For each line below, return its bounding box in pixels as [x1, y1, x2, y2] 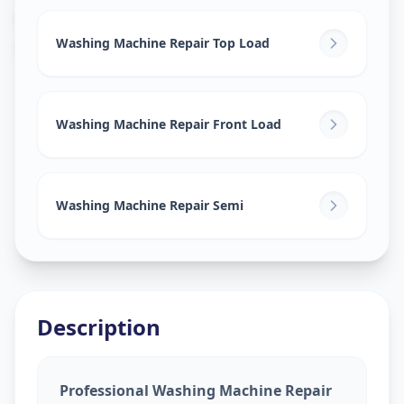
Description [37, 311, 161, 342]
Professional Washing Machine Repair [60, 380, 332, 400]
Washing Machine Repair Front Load [56, 115, 281, 133]
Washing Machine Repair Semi [56, 197, 243, 215]
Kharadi [14, 30, 100, 60]
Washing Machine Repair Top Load [56, 34, 270, 52]
